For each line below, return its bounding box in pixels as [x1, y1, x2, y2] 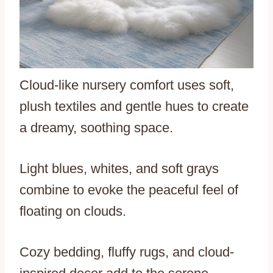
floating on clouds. [19, 204, 126, 219]
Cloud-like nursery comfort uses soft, [19, 77, 234, 93]
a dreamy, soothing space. [19, 120, 173, 136]
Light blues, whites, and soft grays [19, 161, 219, 177]
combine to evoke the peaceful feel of [19, 182, 238, 198]
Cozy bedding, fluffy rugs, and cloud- [19, 244, 234, 260]
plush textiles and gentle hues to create [19, 99, 249, 115]
